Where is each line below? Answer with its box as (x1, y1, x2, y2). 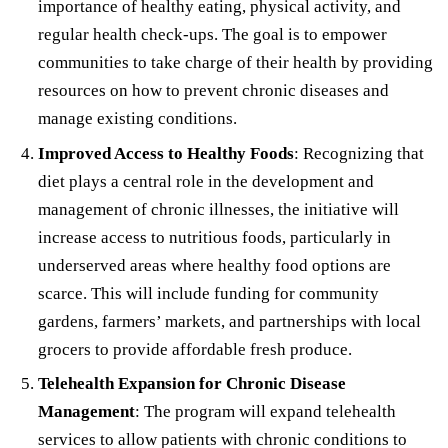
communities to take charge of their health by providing (37, 52, 433, 72)
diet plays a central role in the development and (37, 171, 374, 191)
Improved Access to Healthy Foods (37, 143, 294, 163)
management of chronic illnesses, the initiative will (37, 199, 399, 219)
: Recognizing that (293, 143, 424, 163)
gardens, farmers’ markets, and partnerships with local (37, 311, 421, 331)
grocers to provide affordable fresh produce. (37, 339, 352, 359)
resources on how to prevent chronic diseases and (37, 80, 389, 100)
